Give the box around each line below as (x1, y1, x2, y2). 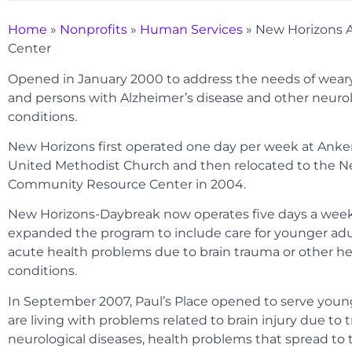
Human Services (140, 22, 243, 38)
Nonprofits (60, 22, 127, 38)
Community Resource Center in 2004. (8, 176, 246, 192)
